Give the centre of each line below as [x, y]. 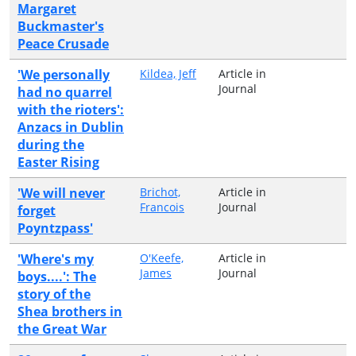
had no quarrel [65, 92]
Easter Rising [58, 162]
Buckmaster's [61, 26]
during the [51, 144]
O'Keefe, [162, 257]
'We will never [61, 193]
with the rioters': [71, 109]
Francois [162, 207]
